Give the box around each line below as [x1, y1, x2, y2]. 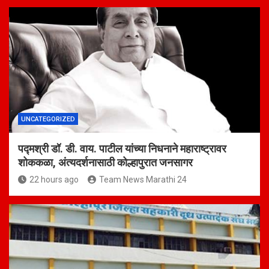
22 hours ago [29, 175, 79, 185]
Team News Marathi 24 [99, 175, 187, 185]
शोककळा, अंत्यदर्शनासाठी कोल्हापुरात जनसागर [18, 156, 193, 169]
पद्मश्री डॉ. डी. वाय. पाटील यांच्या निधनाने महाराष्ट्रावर [18, 142, 226, 156]
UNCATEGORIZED [21, 115, 75, 124]
